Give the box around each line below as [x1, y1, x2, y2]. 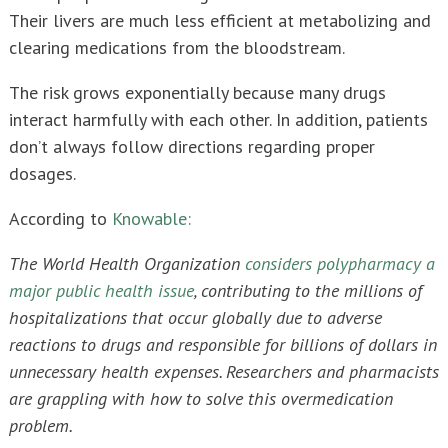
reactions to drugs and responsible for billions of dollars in [9, 333, 437, 357]
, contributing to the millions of [194, 279, 422, 303]
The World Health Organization [9, 252, 245, 276]
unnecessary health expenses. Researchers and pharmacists [9, 360, 439, 384]
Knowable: [112, 207, 191, 231]
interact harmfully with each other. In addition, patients [9, 108, 428, 132]
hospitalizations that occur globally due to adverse [9, 306, 382, 330]
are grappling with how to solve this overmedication [9, 387, 393, 411]
